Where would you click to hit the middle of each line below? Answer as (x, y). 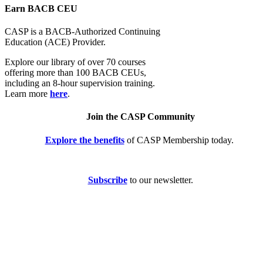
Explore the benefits (85, 140)
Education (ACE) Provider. (55, 42)
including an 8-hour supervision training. (81, 83)
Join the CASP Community (140, 117)
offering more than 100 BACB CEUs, (75, 73)
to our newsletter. (160, 180)
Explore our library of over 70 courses (75, 62)
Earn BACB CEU (41, 8)
